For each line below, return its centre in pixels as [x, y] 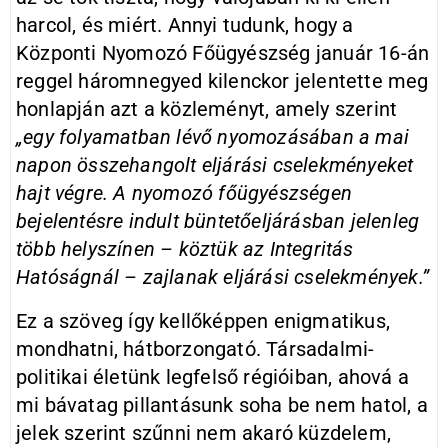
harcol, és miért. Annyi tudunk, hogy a [185, 25]
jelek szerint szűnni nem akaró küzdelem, [203, 433]
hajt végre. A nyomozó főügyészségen [184, 193]
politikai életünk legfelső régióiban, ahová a [212, 377]
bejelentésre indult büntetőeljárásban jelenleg [218, 221]
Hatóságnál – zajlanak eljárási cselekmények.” [223, 277]
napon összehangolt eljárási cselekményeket [215, 165]
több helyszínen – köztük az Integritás [185, 249]
